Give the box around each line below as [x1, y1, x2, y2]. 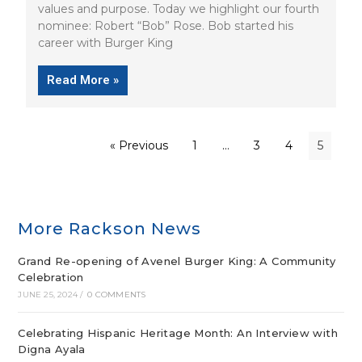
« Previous [109, 138, 168, 154]
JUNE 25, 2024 [18, 289, 78, 301]
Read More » [47, 72, 120, 87]
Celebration [18, 271, 84, 284]
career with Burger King [38, 35, 174, 50]
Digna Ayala [18, 343, 86, 356]
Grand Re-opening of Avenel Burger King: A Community [18, 255, 336, 268]
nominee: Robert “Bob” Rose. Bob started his [38, 18, 294, 33]
